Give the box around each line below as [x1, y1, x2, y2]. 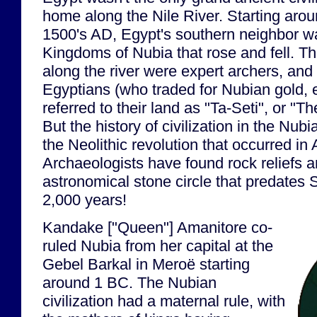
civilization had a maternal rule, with [42, 292, 285, 310]
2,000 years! [42, 190, 127, 209]
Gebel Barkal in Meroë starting [42, 255, 250, 273]
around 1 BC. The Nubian [42, 273, 217, 292]
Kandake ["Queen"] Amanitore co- [42, 218, 272, 236]
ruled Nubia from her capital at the [42, 236, 273, 255]
